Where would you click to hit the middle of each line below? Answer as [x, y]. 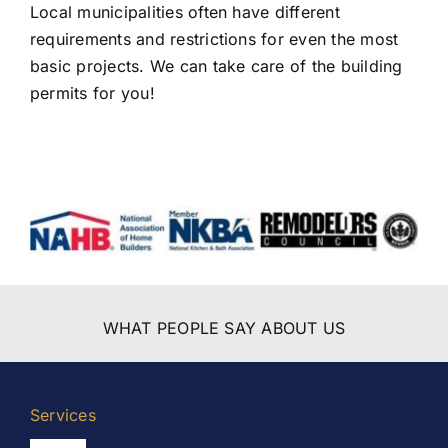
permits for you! [92, 93]
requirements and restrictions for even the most [214, 39]
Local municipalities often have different [185, 12]
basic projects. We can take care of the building [216, 66]
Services [62, 415]
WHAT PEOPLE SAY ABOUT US [224, 328]
